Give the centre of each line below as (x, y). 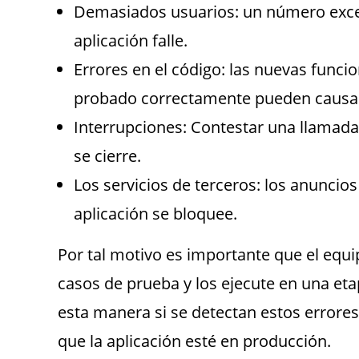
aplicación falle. (131, 40)
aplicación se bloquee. (155, 214)
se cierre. (107, 156)
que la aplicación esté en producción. (194, 341)
